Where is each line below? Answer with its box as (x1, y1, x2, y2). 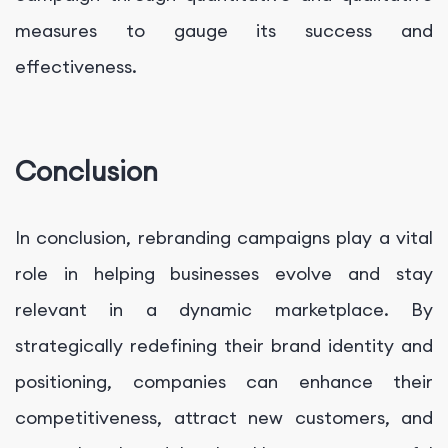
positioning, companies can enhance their (15, 370, 433, 394)
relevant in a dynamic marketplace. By (15, 298, 433, 322)
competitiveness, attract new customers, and (15, 406, 433, 430)
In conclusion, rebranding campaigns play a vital (15, 226, 433, 250)
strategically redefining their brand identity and (15, 334, 433, 358)
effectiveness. (15, 55, 137, 79)
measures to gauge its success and (15, 19, 433, 43)
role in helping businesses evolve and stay (15, 262, 433, 286)
